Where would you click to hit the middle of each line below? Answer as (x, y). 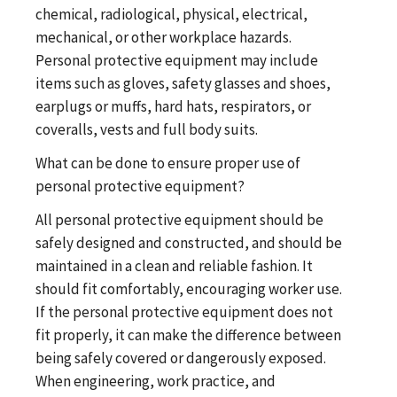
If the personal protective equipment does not (184, 311)
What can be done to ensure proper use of (168, 163)
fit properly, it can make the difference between (188, 335)
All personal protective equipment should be (179, 219)
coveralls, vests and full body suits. (147, 129)
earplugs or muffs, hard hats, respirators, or (173, 106)
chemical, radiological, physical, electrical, (171, 14)
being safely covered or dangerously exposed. (181, 358)
